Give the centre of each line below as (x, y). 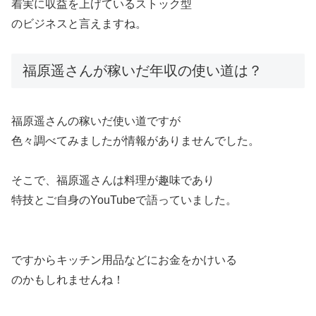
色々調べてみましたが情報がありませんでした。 (135, 140)
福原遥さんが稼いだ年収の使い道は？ (142, 71)
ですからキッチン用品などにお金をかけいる (124, 260)
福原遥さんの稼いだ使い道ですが (96, 121)
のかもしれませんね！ (68, 279)
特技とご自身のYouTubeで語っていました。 (124, 200)
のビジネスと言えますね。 (79, 23)
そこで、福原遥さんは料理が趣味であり (113, 180)
